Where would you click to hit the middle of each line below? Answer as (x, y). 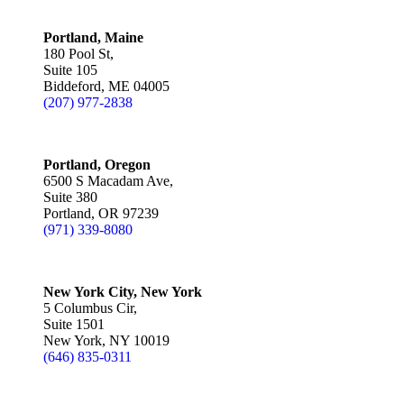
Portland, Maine (93, 37)
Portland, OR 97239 (101, 213)
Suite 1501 (74, 324)
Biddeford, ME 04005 (106, 86)
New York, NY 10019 (106, 340)
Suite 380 (70, 197)
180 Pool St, (78, 54)
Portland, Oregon (97, 165)
